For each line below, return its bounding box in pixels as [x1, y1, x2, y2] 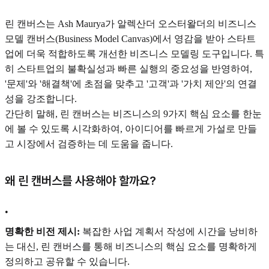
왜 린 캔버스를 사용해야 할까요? [5, 173, 156, 188]
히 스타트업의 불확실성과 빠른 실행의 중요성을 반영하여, [5, 63, 252, 74]
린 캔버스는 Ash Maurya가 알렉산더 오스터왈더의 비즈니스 [5, 18, 256, 29]
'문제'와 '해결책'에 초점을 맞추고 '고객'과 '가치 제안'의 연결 [5, 78, 257, 89]
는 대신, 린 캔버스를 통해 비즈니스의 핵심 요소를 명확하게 [5, 241, 257, 252]
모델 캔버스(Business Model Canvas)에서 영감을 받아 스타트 [5, 33, 256, 44]
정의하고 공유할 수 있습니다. [5, 256, 130, 267]
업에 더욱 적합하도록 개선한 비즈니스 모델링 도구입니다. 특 [5, 48, 264, 59]
